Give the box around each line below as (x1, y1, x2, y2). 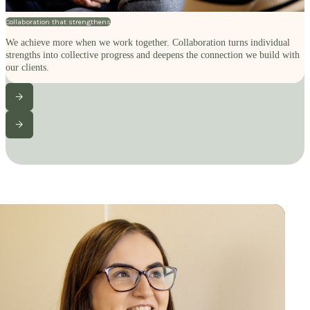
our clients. (6, 62, 49, 73)
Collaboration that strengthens (6, 17, 111, 27)
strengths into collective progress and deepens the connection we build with (6, 49, 300, 60)
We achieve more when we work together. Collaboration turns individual (6, 37, 290, 48)
